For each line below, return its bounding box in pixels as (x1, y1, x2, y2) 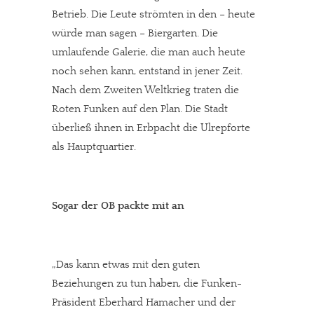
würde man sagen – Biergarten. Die (52, 27, 218, 39)
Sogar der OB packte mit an (52, 200, 184, 212)
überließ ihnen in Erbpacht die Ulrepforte (52, 122, 250, 134)
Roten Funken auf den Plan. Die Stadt (52, 103, 228, 115)
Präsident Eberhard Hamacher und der (52, 296, 235, 308)
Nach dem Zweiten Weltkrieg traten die (52, 84, 239, 96)
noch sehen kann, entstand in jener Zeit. (52, 65, 243, 77)
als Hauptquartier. (52, 141, 136, 153)
